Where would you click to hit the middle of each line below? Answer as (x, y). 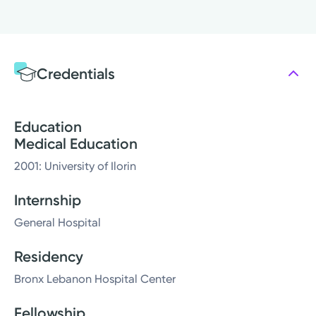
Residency (49, 257)
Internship (48, 200)
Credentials (76, 73)
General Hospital (57, 223)
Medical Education (76, 144)
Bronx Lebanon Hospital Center (95, 279)
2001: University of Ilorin (75, 166)
